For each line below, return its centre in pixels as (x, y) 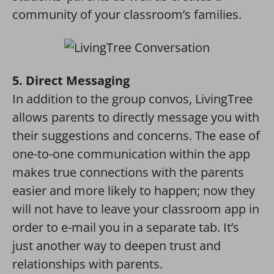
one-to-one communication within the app (131, 154)
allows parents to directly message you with (136, 117)
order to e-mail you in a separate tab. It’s (126, 227)
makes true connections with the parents (128, 172)
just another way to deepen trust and (117, 245)
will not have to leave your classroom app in (136, 209)
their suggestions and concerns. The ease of (136, 135)
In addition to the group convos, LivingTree (132, 98)
